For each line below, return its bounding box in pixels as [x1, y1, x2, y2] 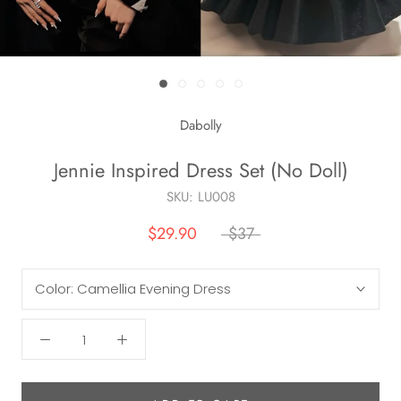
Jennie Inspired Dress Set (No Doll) [53, 156, 348, 184]
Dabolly [179, 115, 222, 135]
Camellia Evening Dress [77, 279, 231, 298]
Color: [35, 279, 77, 298]
